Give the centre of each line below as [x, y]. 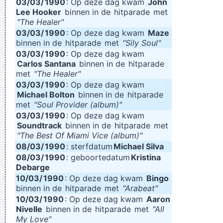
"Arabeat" [140, 188]
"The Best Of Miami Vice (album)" [80, 135]
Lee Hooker [39, 12]
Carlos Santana [46, 64]
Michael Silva [139, 146]
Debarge [33, 167]
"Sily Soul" [142, 43]
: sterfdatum [89, 146]
